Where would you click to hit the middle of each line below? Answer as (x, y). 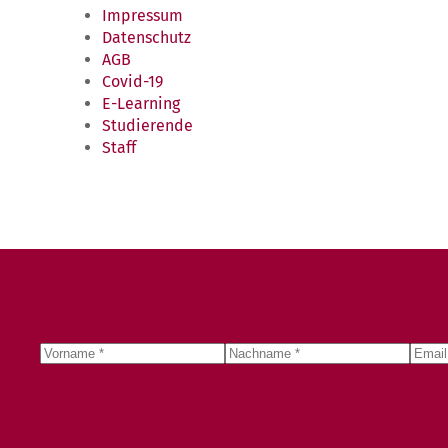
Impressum (142, 16)
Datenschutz (146, 38)
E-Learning (141, 104)
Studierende (147, 126)
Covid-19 (132, 82)
